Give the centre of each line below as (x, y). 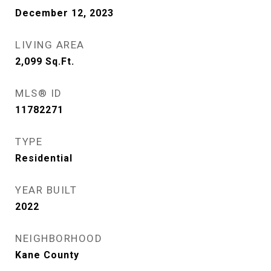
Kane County (47, 255)
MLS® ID (39, 93)
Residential (44, 158)
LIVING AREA (50, 45)
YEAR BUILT (46, 190)
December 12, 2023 (64, 13)
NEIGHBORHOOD (59, 238)
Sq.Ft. (60, 61)
